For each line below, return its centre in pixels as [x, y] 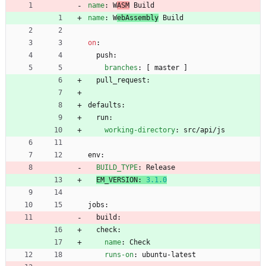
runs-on [119, 254]
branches [121, 67]
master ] [171, 67]
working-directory [140, 130]
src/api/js [204, 130]
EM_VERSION [117, 180]
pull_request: [123, 80]
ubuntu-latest [169, 254]
